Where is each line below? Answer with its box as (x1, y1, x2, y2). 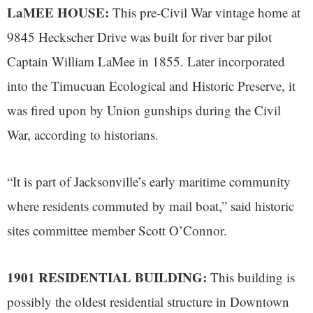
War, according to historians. (7, 126, 159, 144)
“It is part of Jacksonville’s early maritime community (7, 173, 291, 191)
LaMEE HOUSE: (7, 3, 109, 22)
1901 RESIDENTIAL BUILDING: (7, 268, 207, 287)
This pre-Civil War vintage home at (109, 3, 300, 22)
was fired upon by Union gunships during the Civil (7, 101, 281, 119)
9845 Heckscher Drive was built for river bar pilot (7, 28, 272, 46)
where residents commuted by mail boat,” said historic (7, 197, 294, 215)
